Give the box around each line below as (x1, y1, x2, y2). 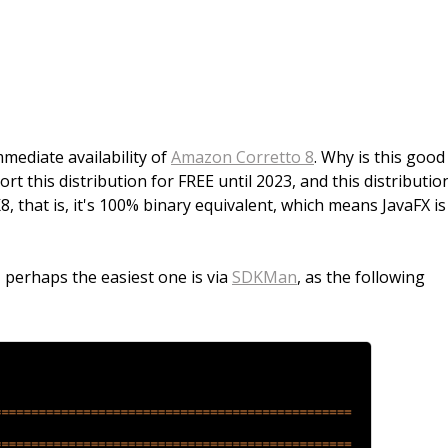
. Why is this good (314, 145, 445, 168)
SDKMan (232, 265, 297, 288)
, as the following (297, 265, 425, 288)
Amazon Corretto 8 (171, 145, 314, 168)
